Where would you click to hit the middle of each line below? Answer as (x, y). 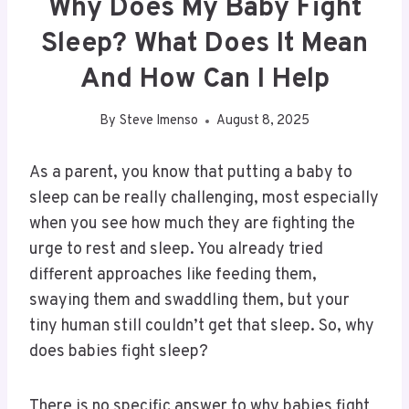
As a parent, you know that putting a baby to (191, 173)
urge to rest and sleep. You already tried (176, 250)
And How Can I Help (204, 79)
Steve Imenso (158, 121)
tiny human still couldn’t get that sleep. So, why (202, 327)
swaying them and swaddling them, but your (189, 301)
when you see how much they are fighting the (192, 225)
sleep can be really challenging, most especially (204, 199)
